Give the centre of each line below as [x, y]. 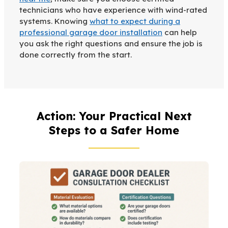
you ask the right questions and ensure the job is [111, 44]
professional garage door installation [91, 33]
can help [180, 33]
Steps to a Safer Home [114, 131]
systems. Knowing [54, 21]
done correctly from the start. [76, 55]
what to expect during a [135, 21]
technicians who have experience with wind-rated [113, 10]
